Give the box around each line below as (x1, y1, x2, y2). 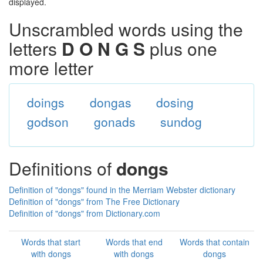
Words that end (105, 236, 163, 248)
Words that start (21, 236, 80, 248)
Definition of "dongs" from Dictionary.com (9, 207, 160, 219)
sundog (160, 113, 203, 130)
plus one (145, 36, 217, 61)
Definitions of (9, 156, 116, 181)
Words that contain (180, 236, 249, 248)
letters (9, 36, 62, 61)
